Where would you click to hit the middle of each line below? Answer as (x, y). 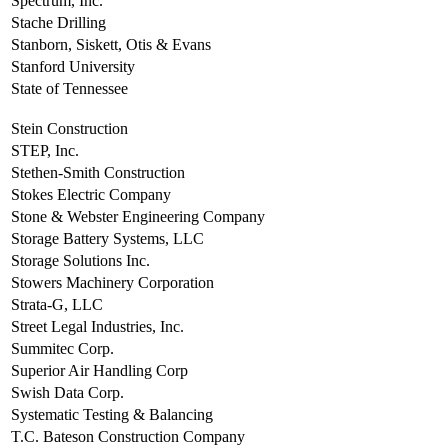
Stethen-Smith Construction (98, 173)
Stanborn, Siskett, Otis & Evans (111, 45)
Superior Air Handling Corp (99, 371)
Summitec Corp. (62, 349)
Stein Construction (69, 129)
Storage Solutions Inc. (80, 261)
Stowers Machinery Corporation (112, 283)
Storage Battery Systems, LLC (107, 239)
